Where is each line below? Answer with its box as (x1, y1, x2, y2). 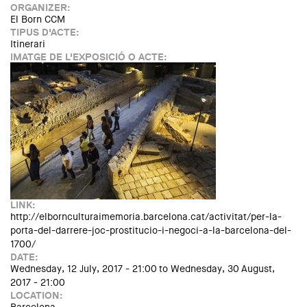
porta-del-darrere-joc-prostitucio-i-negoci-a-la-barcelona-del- (10, 224, 291, 237)
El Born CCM (10, 13, 65, 26)
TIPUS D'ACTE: (10, 26, 82, 38)
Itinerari (10, 38, 45, 51)
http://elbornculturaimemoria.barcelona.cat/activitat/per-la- (10, 210, 282, 223)
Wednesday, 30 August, (171, 262, 275, 275)
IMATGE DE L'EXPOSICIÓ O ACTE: (10, 51, 169, 63)
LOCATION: (10, 289, 65, 302)
